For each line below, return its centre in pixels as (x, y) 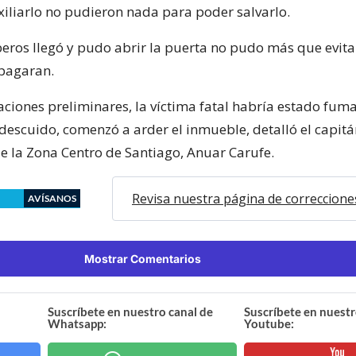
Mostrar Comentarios (142, 258)
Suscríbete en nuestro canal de (131, 311)
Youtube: (269, 323)
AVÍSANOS (52, 198)
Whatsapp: (77, 323)
